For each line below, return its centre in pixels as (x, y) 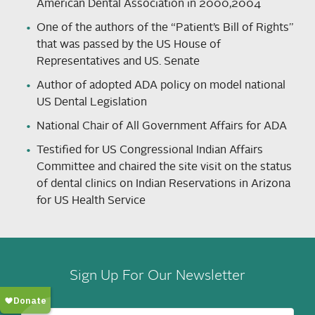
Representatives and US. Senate (118, 62)
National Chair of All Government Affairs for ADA (162, 126)
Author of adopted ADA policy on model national (161, 85)
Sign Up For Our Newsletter (157, 276)
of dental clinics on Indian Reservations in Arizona (163, 184)
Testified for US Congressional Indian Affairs (150, 150)
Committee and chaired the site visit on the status (164, 167)
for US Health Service (91, 201)
